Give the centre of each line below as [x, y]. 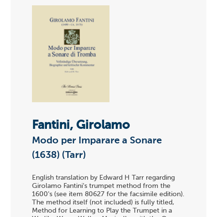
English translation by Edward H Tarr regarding [104, 178]
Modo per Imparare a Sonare [97, 141]
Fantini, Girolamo [81, 125]
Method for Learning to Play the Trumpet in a [102, 211]
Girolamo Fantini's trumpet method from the [101, 186]
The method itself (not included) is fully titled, [103, 203]
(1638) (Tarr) [59, 155]
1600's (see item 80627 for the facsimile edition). [108, 194]
